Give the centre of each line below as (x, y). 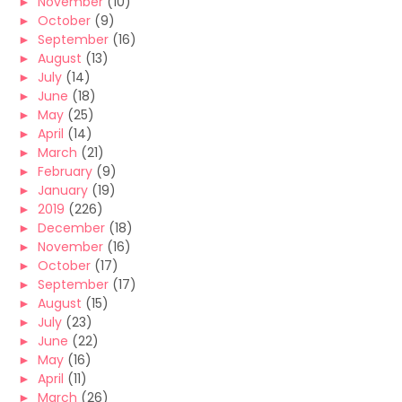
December (71, 228)
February (65, 172)
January (63, 191)
